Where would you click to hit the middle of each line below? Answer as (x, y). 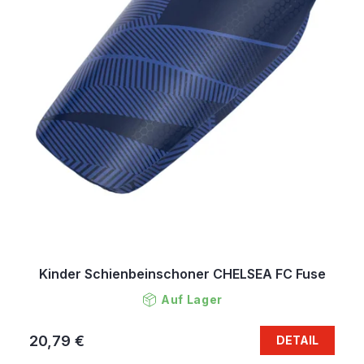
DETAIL (297, 340)
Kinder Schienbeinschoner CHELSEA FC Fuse (182, 274)
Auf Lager (192, 300)
